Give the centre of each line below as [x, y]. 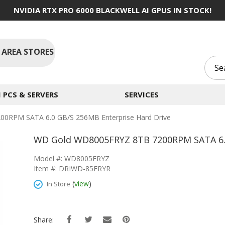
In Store [59, 184]
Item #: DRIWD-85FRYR [72, 168]
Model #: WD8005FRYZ [72, 158]
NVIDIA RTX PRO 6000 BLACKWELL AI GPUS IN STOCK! [113, 10]
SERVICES [141, 94]
